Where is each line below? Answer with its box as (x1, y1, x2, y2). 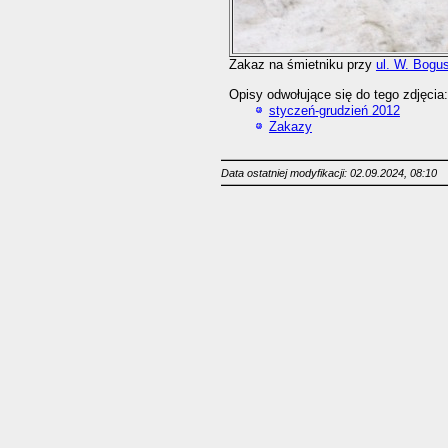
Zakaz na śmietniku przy (228, 56, 376, 72)
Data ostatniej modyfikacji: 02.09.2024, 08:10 (221, 166, 437, 179)
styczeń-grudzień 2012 (268, 102, 400, 118)
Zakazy (268, 118, 312, 134)
